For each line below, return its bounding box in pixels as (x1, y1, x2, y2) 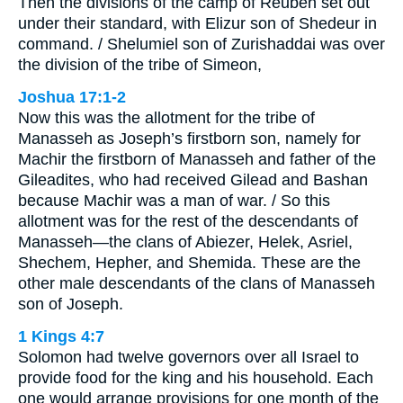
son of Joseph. (18, 295, 123, 314)
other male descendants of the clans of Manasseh (18, 274, 375, 293)
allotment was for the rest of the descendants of (18, 212, 358, 231)
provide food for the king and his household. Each (18, 369, 373, 388)
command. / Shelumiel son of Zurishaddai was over (18, 35, 385, 54)
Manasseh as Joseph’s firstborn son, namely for (18, 130, 361, 148)
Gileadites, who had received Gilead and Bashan (18, 171, 368, 190)
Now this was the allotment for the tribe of (18, 109, 315, 128)
